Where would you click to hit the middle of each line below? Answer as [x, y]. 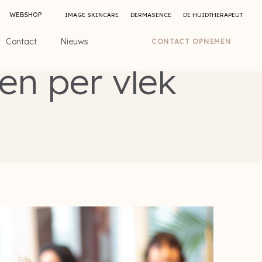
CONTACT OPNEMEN [192, 42]
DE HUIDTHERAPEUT [213, 15]
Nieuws [75, 41]
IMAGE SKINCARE [92, 15]
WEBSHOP [26, 15]
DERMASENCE [151, 15]
